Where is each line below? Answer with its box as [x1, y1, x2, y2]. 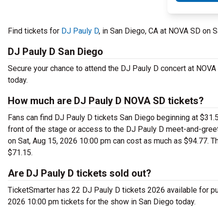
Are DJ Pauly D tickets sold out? [8, 167, 151, 179]
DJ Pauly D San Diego [8, 46, 103, 57]
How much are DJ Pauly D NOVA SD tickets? [8, 95, 204, 107]
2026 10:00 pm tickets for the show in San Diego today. [8, 197, 196, 206]
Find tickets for [8, 26, 61, 36]
